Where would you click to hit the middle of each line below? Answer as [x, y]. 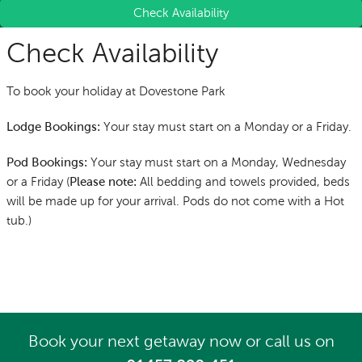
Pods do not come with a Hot [263, 201]
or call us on [288, 341]
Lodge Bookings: [53, 127]
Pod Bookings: [47, 162]
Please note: [103, 182]
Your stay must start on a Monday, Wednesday [217, 162]
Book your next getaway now [135, 341]
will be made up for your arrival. [95, 201]
